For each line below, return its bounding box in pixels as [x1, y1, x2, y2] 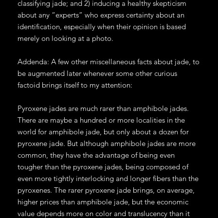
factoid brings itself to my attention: [17, 80, 132, 90]
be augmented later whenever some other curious [17, 68, 177, 78]
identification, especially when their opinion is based [17, 21, 186, 31]
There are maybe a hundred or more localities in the [17, 115, 185, 125]
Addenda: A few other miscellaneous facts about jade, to [17, 56, 200, 66]
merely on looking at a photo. [17, 33, 113, 43]
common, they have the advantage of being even [17, 150, 175, 160]
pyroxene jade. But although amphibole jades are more [17, 138, 196, 148]
